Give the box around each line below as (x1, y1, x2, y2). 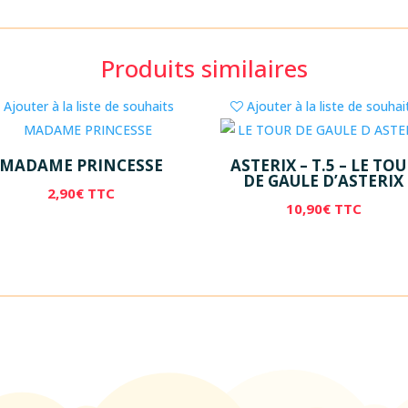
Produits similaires (100, 51, 308, 85)
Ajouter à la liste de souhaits (4, 97, 175, 115)
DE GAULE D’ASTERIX (243, 170, 404, 192)
